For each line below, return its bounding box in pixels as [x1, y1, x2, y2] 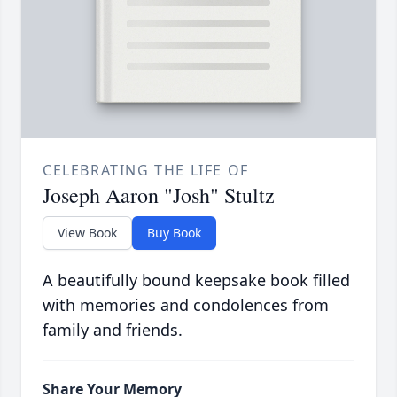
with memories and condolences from [43, 294, 329, 316]
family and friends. [43, 319, 183, 341]
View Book [58, 224, 117, 242]
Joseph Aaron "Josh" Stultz [43, 181, 275, 210]
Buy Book [147, 224, 201, 242]
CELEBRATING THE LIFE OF [43, 160, 249, 181]
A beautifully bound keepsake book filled [43, 269, 350, 292]
